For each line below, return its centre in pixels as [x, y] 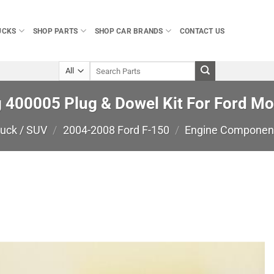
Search [100, 66]
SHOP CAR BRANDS [129, 31]
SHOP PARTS [55, 31]
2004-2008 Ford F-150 [116, 130]
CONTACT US [202, 31]
